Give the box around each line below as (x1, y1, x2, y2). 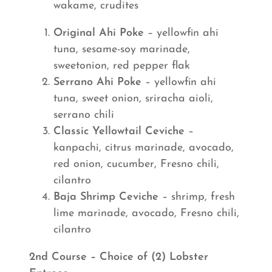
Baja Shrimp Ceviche (53, 191, 158, 203)
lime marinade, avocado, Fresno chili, (53, 208, 239, 219)
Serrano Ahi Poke (53, 76, 141, 88)
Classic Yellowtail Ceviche (53, 126, 185, 137)
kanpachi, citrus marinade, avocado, (53, 142, 234, 154)
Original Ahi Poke (53, 27, 148, 39)
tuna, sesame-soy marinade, (53, 44, 190, 55)
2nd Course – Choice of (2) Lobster (29, 251, 208, 263)
